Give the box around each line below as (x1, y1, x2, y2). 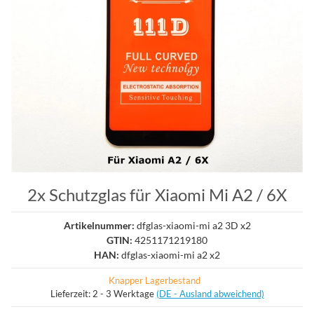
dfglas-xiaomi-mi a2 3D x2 (136, 219, 251, 231)
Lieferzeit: (50, 287, 93, 299)
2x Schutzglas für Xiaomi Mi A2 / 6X (27, 184, 287, 205)
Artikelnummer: (63, 219, 137, 231)
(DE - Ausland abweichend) (156, 287, 264, 299)
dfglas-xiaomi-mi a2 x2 (121, 248, 220, 261)
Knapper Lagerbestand (109, 274, 200, 286)
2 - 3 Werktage (92, 287, 156, 299)
